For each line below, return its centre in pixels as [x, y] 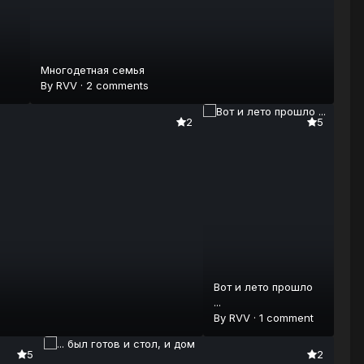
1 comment [287, 317]
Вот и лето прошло [264, 286]
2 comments [117, 86]
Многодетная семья [92, 70]
